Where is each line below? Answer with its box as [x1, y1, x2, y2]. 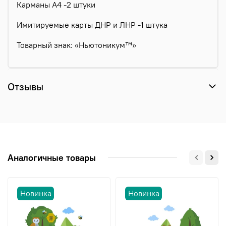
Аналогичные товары [8, 151, 96, 163]
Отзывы [8, 80, 43, 93]
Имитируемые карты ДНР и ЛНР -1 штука [17, 20, 167, 30]
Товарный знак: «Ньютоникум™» [17, 40, 136, 50]
